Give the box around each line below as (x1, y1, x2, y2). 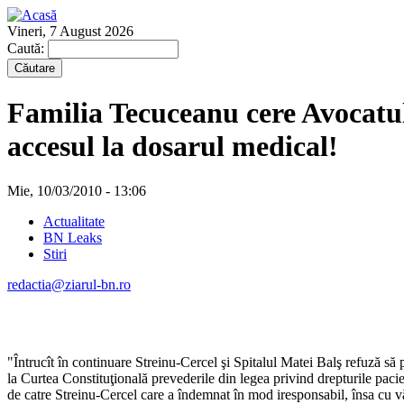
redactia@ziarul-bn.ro (7, 276, 131, 292)
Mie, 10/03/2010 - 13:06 (7, 182, 146, 198)
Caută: (7, 41, 48, 56)
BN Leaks (43, 229, 102, 245)
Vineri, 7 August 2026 (7, 23, 133, 39)
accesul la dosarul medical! (7, 130, 338, 163)
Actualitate (43, 213, 105, 229)
